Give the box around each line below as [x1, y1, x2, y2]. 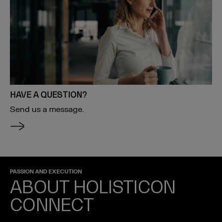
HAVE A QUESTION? [10, 89, 87, 100]
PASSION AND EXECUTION [10, 167, 82, 175]
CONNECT [10, 193, 94, 215]
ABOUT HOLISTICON [10, 175, 176, 197]
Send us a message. [10, 104, 84, 114]
